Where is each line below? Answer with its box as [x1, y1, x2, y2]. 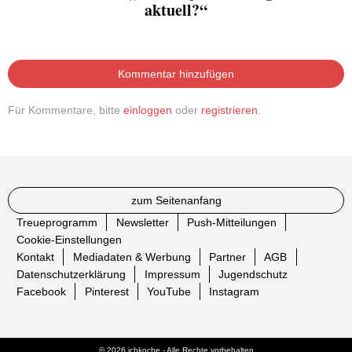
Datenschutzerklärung [16, 268, 126, 281]
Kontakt [16, 251, 55, 264]
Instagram [209, 285, 260, 299]
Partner [208, 251, 246, 264]
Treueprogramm [16, 216, 98, 229]
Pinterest [84, 285, 129, 299]
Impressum [144, 268, 200, 281]
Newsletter [115, 216, 169, 229]
